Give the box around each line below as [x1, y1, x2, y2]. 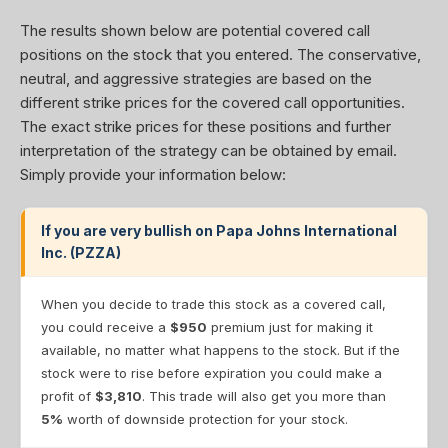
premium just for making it [207, 319, 373, 335]
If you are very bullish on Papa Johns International [41, 222, 397, 239]
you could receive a [41, 319, 170, 335]
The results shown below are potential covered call [20, 21, 370, 40]
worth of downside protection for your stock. [63, 411, 348, 427]
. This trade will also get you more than [142, 388, 386, 404]
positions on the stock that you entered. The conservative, [20, 45, 421, 64]
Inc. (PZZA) [41, 244, 121, 261]
